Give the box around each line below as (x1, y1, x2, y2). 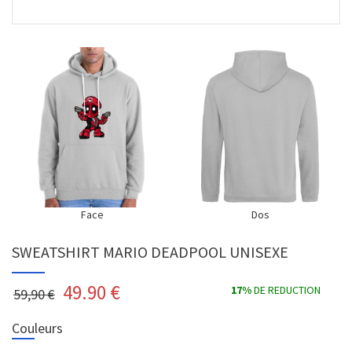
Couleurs (12, 319, 63, 337)
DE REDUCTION (251, 283, 321, 297)
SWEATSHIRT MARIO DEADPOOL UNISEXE (12, 242, 288, 262)
